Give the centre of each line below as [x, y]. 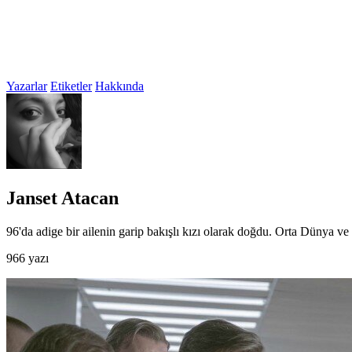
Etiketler [71, 86]
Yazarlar [27, 86]
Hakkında [119, 86]
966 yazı [27, 258]
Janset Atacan [62, 198]
